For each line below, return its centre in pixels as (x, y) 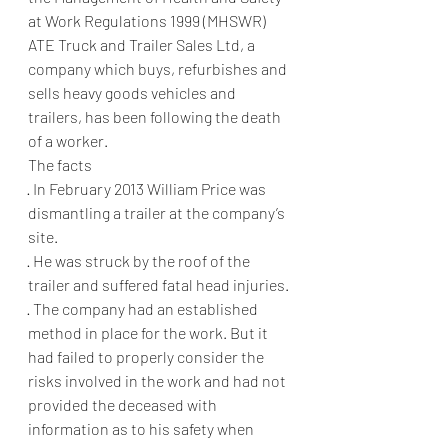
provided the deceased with (124, 404)
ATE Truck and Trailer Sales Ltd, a (143, 44)
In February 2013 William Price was (151, 188)
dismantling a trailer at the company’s (158, 212)
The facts (60, 164)
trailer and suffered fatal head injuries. (158, 284)
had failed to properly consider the (147, 356)
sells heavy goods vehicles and (133, 92)
